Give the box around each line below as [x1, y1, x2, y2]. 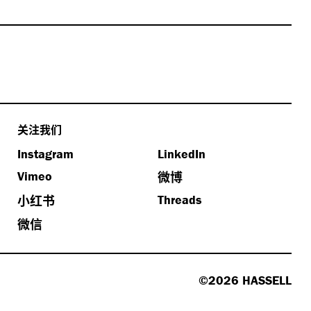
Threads [157, 192, 202, 208]
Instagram [17, 146, 74, 162]
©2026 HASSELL [199, 272, 292, 289]
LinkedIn [157, 146, 205, 162]
